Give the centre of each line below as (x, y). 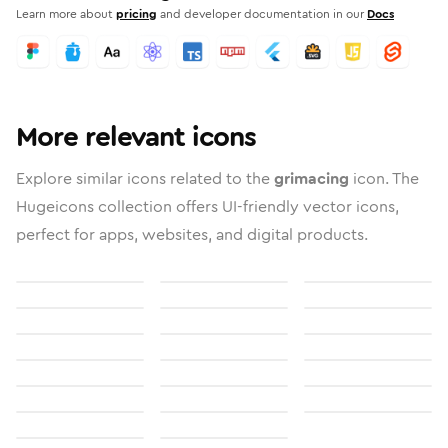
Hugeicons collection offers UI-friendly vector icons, (207, 206)
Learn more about (64, 14)
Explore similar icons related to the (145, 178)
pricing (136, 14)
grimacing (311, 178)
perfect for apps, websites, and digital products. (192, 234)
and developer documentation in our (262, 14)
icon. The (384, 178)
